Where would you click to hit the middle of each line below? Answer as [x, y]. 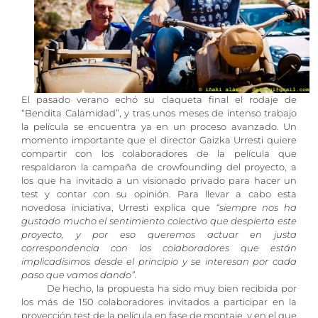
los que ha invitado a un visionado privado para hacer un [159, 180]
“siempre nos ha [256, 207]
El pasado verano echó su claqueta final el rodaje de [159, 99]
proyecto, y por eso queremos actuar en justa [159, 234]
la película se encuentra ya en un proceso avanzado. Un [159, 126]
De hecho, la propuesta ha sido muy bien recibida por [159, 288]
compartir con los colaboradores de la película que [159, 153]
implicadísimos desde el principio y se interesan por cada [159, 261]
